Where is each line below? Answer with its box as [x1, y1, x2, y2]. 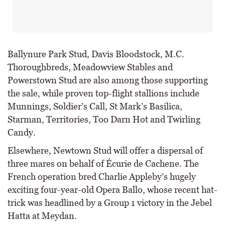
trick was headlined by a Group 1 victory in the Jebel [8, 197, 212, 208]
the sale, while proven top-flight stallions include [8, 88, 199, 98]
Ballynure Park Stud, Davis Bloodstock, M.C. [8, 49, 184, 59]
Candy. [8, 127, 36, 138]
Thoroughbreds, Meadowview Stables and [8, 62, 173, 72]
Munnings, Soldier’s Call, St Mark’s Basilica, [8, 101, 182, 111]
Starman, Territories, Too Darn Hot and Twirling [8, 114, 200, 125]
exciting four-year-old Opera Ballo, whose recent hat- [8, 184, 217, 195]
